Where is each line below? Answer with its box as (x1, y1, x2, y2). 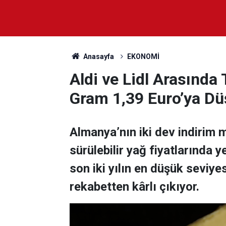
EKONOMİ (127, 52, 159, 61)
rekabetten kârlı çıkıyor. (70, 180, 199, 194)
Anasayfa (81, 52, 114, 61)
